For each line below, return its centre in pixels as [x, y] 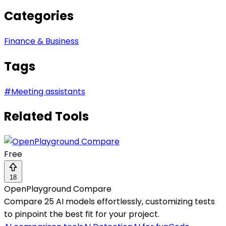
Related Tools [46, 117]
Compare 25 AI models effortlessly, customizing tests [109, 202]
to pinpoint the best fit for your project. [82, 214]
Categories [39, 16]
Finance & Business [41, 41]
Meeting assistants [48, 91]
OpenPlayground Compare [58, 189]
